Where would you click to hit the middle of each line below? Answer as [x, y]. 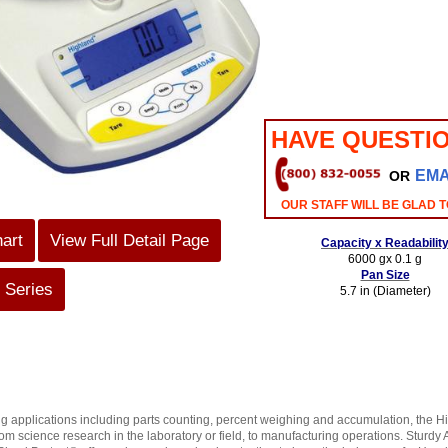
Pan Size [385, 275]
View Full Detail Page [129, 240]
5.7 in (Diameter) [385, 291]
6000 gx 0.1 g [385, 259]
